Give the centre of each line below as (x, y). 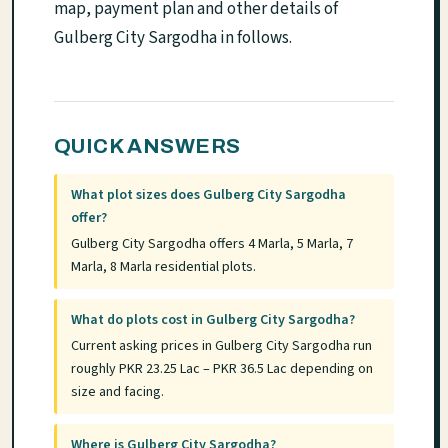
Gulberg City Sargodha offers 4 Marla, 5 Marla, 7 (212, 243)
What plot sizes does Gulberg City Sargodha (209, 195)
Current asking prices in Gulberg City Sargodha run (222, 345)
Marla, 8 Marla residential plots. (164, 266)
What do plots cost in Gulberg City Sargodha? (213, 320)
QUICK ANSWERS (147, 146)
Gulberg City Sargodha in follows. (173, 38)
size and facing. (118, 391)
